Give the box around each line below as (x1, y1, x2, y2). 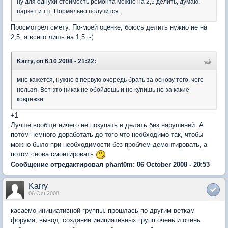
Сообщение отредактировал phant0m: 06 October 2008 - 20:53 (11, 160, 210, 168)
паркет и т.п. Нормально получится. (17, 8, 120, 15)
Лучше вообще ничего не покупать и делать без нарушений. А (11, 121, 204, 129)
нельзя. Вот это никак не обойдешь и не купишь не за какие (17, 86, 189, 93)
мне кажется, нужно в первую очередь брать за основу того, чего (17, 76, 204, 83)
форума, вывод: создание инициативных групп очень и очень (11, 216, 201, 224)
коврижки (17, 96, 43, 103)
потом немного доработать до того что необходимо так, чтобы (11, 131, 203, 138)
